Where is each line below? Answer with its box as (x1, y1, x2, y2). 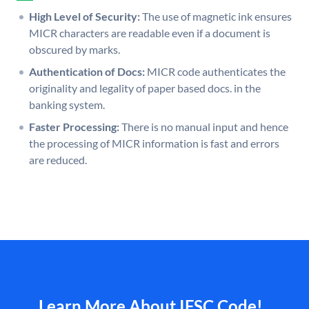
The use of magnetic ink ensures (142, 10, 292, 23)
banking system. (29, 98, 105, 112)
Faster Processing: (29, 120, 119, 134)
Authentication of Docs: (29, 65, 145, 79)
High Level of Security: (29, 10, 140, 23)
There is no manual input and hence (121, 120, 288, 134)
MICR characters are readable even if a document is (29, 26, 270, 40)
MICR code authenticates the (147, 65, 286, 79)
